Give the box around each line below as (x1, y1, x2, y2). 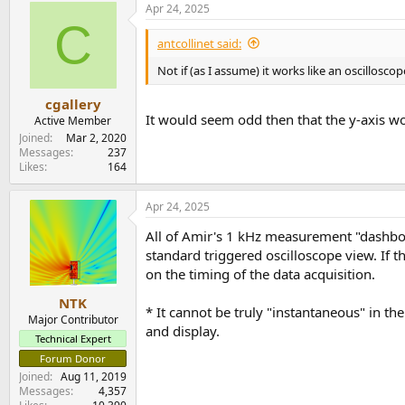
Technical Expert (34, 331, 111, 345)
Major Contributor (27, 311, 118, 327)
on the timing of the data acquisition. (146, 265, 375, 283)
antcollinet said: (157, 34, 241, 52)
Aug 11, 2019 (61, 368, 127, 384)
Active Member (34, 113, 111, 128)
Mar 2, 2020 (66, 130, 127, 146)
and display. (146, 322, 220, 340)
